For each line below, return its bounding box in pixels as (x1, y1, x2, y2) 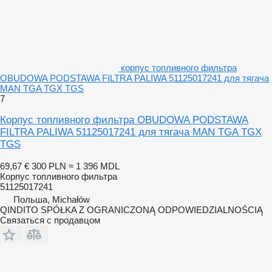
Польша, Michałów (13, 194, 90, 205)
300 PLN (32, 160, 66, 171)
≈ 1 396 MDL (69, 160, 120, 171)
